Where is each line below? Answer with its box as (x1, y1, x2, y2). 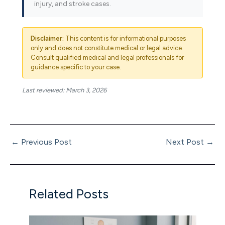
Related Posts (29, 185, 108, 202)
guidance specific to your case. (31, 63, 121, 71)
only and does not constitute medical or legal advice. (31, 44, 183, 52)
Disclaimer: (31, 34, 64, 42)
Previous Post (19, 137, 72, 147)
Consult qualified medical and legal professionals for (31, 53, 184, 61)
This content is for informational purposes (64, 34, 186, 42)
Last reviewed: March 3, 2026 (22, 86, 106, 94)
